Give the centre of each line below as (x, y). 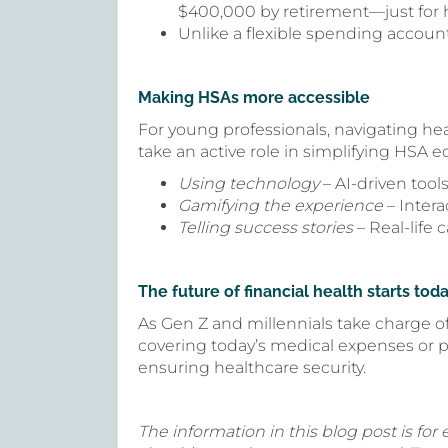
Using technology (248, 183)
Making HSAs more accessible (254, 97)
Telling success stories (265, 227)
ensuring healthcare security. (252, 367)
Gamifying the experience (280, 205)
